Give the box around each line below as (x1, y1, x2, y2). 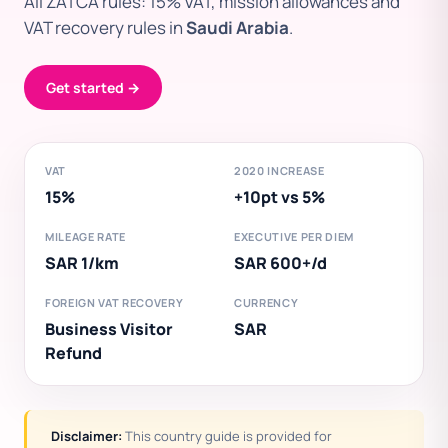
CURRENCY (234, 295, 299, 310)
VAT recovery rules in (24, 16, 186, 39)
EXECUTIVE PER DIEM (234, 229, 354, 244)
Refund (45, 342, 102, 364)
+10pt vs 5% (234, 186, 325, 208)
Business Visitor (45, 318, 173, 340)
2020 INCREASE (234, 163, 325, 178)
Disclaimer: (51, 427, 122, 445)
